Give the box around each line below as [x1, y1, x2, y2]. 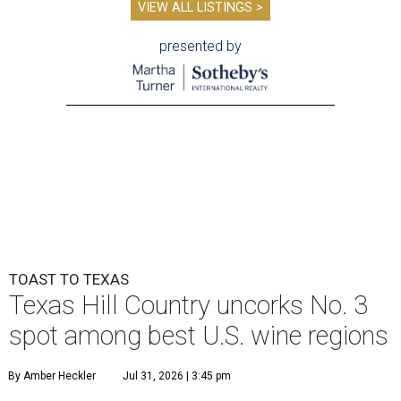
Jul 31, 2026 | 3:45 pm [123, 370, 231, 383]
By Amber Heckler [8, 370, 96, 383]
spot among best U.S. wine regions [9, 320, 388, 352]
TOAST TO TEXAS [9, 270, 129, 289]
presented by [159, 38, 242, 55]
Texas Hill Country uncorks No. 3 [9, 290, 368, 321]
